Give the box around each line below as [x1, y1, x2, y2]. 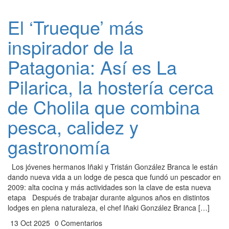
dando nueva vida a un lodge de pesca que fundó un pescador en [8, 172, 221, 182]
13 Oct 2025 [8, 218, 50, 228]
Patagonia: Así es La [8, 54, 177, 80]
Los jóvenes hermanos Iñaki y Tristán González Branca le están [8, 162, 218, 172]
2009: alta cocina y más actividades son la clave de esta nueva [8, 182, 211, 192]
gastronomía [8, 133, 110, 159]
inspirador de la [8, 34, 133, 60]
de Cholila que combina [8, 94, 200, 120]
